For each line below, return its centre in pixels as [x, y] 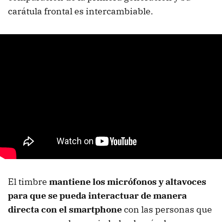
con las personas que [167, 209]
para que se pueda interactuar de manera [97, 195]
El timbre [28, 181]
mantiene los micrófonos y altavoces [128, 181]
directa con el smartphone [65, 209]
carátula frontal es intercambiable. [81, 11]
